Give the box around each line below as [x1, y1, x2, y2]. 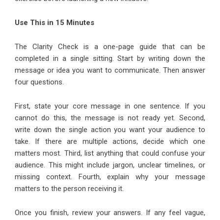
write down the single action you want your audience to [15, 125, 205, 135]
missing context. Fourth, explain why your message [15, 172, 205, 182]
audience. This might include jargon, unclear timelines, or [15, 161, 205, 170]
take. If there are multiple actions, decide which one [15, 137, 205, 146]
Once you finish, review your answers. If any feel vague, [15, 208, 205, 218]
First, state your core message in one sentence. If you [15, 102, 205, 111]
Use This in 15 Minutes [15, 18, 94, 27]
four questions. [15, 78, 64, 87]
